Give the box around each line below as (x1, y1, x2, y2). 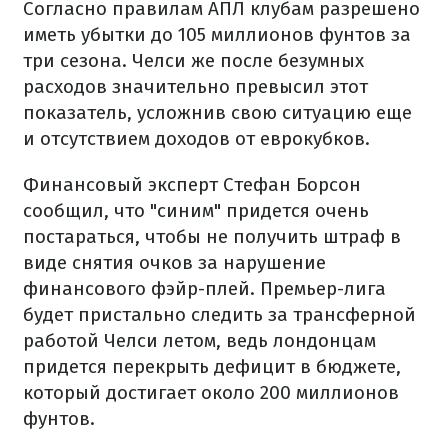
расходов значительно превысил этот (23, 75, 368, 98)
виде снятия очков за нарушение (23, 251, 326, 274)
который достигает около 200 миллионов (23, 381, 399, 404)
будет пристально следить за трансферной (23, 303, 416, 326)
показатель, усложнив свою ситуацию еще (23, 101, 412, 124)
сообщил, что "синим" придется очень (23, 199, 369, 222)
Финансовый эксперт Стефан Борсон (23, 173, 361, 196)
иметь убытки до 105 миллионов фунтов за (23, 23, 411, 46)
